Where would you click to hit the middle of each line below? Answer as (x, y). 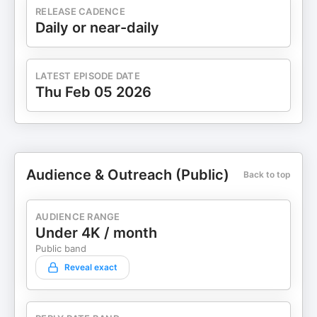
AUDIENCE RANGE (78, 217)
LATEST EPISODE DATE (88, 76)
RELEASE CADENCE (80, 11)
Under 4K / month (96, 233)
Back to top (267, 174)
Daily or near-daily (97, 28)
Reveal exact (91, 267)
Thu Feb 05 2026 (93, 92)
